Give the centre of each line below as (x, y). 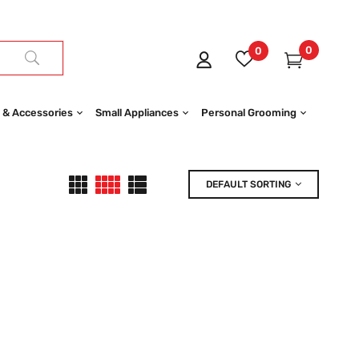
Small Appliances (137, 112)
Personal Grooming (248, 112)
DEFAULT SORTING (248, 184)
